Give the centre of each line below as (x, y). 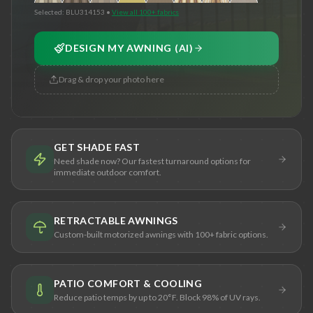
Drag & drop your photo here (111, 79)
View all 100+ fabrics (145, 12)
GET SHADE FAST (97, 147)
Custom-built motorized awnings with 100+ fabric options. (161, 234)
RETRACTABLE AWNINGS (116, 220)
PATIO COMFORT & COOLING (128, 283)
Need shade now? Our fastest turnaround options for (152, 161)
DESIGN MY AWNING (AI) (129, 48)
